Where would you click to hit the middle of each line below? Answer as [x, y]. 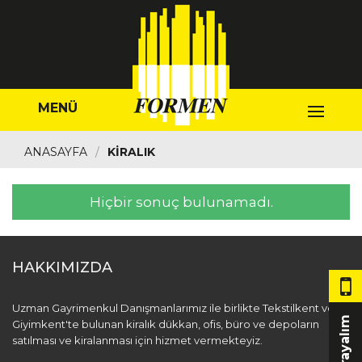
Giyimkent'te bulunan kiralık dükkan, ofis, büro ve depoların [166, 324]
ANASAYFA [56, 152]
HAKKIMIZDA [62, 267]
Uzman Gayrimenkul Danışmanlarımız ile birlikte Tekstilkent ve [173, 308]
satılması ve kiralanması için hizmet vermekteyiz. [137, 340]
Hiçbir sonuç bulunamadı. [181, 202]
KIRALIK [131, 152]
